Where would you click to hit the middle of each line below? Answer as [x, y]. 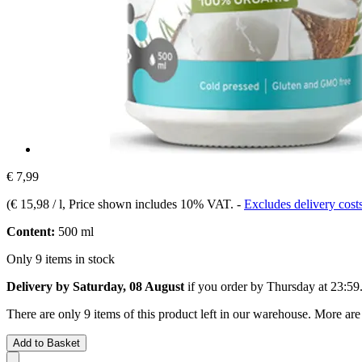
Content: [31, 231]
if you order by [225, 286]
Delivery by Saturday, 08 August [95, 286]
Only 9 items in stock [61, 259]
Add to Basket [46, 343]
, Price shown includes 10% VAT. [149, 204]
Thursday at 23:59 [313, 286]
